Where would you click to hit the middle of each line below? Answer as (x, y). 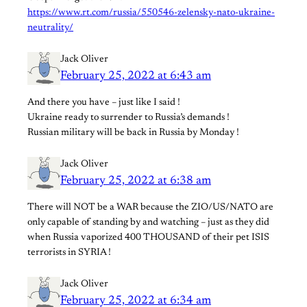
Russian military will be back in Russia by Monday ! (133, 133)
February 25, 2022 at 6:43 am (136, 76)
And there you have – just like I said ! (104, 102)
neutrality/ (50, 28)
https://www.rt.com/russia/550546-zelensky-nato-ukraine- (151, 13)
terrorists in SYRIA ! (69, 253)
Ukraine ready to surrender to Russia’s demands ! (128, 118)
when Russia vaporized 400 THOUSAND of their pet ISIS (148, 237)
